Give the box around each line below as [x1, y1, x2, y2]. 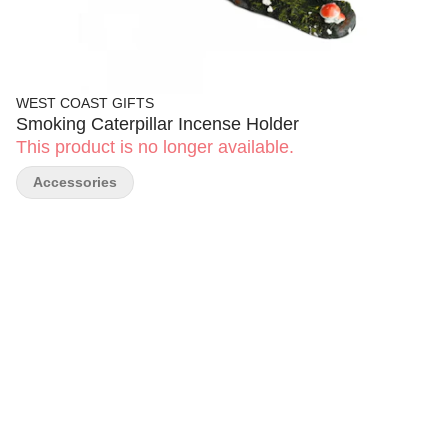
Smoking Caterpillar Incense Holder [16, 114, 299, 134]
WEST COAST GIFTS [16, 95, 154, 111]
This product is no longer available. [16, 137, 294, 157]
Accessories [33, 174, 117, 190]
